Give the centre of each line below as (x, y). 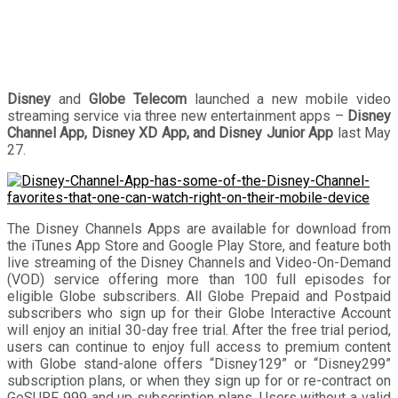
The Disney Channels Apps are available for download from (199, 228)
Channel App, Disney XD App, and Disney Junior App (171, 132)
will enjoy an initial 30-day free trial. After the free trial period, (199, 330)
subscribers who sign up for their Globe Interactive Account (199, 313)
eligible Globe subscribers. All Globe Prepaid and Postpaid (199, 296)
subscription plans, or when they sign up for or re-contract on (199, 380)
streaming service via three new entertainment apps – (177, 115)
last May (362, 132)
